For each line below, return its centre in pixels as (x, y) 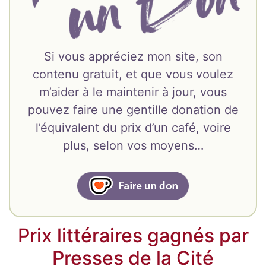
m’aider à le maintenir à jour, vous (133, 92)
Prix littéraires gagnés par (133, 236)
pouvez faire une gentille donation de (133, 110)
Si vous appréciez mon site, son (133, 57)
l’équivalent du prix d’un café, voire (133, 128)
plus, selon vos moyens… (133, 146)
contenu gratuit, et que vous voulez (133, 75)
